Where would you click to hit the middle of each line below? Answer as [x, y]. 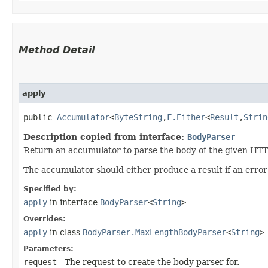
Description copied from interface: [105, 137]
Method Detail [57, 50]
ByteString [138, 117]
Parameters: [48, 249]
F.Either [186, 117]
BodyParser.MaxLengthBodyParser [154, 232]
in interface [74, 202]
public [40, 117]
